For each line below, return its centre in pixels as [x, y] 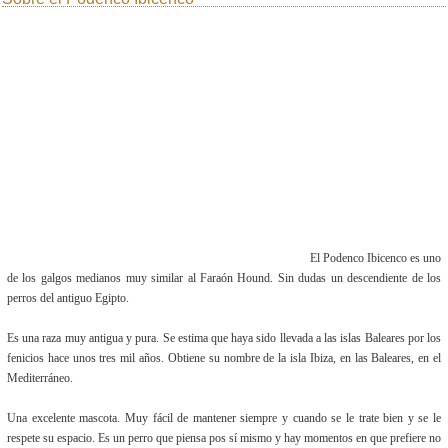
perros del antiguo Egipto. [68, 298]
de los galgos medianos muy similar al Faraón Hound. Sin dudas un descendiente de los [224, 278]
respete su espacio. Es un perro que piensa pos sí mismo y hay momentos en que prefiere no [224, 438]
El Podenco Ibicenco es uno [375, 258]
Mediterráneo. [40, 378]
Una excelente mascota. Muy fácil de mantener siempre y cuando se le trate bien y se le [224, 418]
